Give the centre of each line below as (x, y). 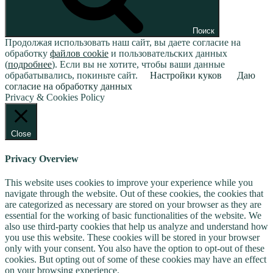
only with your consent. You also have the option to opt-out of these (135, 248)
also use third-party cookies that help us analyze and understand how (136, 226)
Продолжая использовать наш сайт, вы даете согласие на (123, 43)
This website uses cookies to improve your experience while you (129, 182)
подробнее (30, 65)
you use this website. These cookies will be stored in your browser (132, 237)
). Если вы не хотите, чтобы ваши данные (138, 65)
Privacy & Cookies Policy (55, 97)
